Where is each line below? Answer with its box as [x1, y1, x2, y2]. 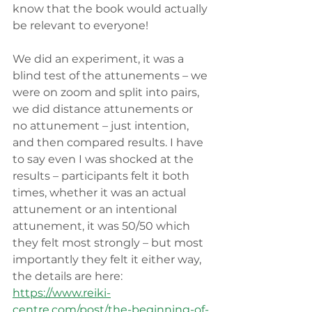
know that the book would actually [13, 2, 210, 16]
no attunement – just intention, [13, 119, 192, 133]
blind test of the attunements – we [13, 69, 210, 83]
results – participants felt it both [13, 169, 192, 183]
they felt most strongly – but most [13, 236, 206, 250]
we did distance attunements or [13, 102, 196, 116]
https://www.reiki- [13, 286, 111, 300]
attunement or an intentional [13, 203, 180, 217]
